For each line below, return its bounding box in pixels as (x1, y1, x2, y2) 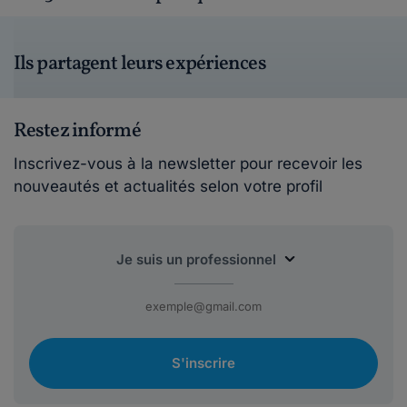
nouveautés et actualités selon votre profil (14, 177, 323, 196)
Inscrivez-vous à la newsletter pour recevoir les (14, 154, 362, 174)
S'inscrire (172, 354, 235, 372)
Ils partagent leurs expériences (14, 50, 266, 79)
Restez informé (14, 117, 141, 146)
